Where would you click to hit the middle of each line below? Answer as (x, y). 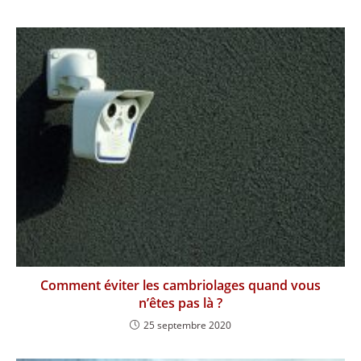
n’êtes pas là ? (180, 303)
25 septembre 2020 (187, 325)
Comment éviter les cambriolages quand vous (180, 285)
